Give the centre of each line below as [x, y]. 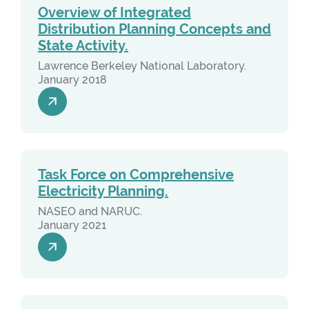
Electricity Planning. [103, 191]
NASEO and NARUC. [90, 211]
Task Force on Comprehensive [136, 175]
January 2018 [72, 80]
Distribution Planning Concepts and [154, 29]
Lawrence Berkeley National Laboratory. [142, 66]
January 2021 [72, 225]
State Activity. [83, 46]
